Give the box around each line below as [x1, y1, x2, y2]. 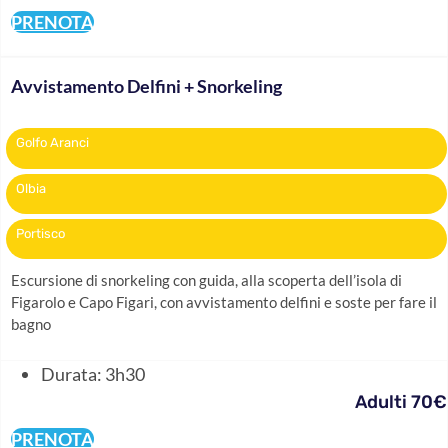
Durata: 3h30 [41, 362, 145, 385]
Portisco [16, 226, 65, 242]
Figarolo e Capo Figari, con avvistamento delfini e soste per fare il [11, 293, 437, 312]
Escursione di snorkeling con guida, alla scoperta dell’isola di [11, 271, 402, 290]
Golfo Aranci [16, 135, 89, 151]
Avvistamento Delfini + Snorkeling [11, 75, 282, 98]
